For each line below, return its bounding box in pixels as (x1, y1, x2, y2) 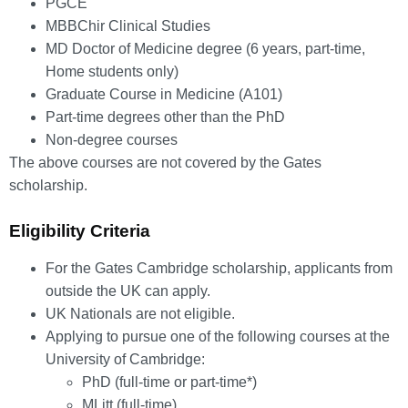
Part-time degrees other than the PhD (46, 108, 285, 125)
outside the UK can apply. (46, 282, 210, 299)
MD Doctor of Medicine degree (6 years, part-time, (46, 40, 365, 56)
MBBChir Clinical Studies (46, 17, 210, 34)
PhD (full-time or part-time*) (82, 373, 257, 390)
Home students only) (46, 63, 178, 79)
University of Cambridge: (46, 351, 205, 367)
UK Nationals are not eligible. (46, 305, 235, 321)
